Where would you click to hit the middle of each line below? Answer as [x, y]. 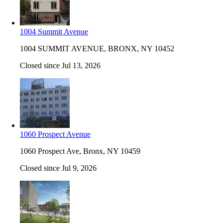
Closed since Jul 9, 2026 [58, 168]
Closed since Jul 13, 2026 [60, 65]
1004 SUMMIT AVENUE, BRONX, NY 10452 [97, 48]
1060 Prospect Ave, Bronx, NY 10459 [80, 151]
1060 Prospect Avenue [55, 134]
